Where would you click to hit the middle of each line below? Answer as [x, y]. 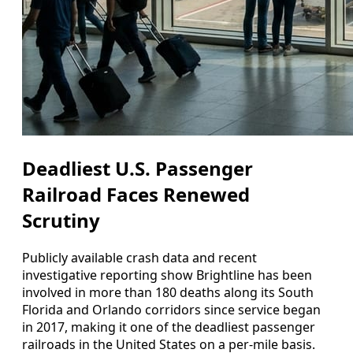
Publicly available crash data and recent [139, 257]
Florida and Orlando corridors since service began [171, 309]
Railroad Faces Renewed [136, 194]
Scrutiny [61, 220]
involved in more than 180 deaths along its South [168, 292]
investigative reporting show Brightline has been [167, 275]
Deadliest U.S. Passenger [137, 168]
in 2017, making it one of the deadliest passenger [169, 327]
